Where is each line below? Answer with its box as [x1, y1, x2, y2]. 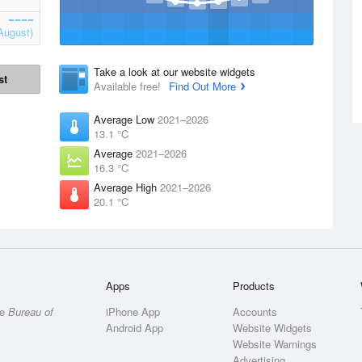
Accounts [233, 304, 278, 319]
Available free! [94, 78, 164, 94]
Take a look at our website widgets [94, 64, 255, 79]
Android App [106, 320, 164, 335]
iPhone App [106, 304, 161, 319]
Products [233, 278, 276, 293]
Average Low [94, 112, 158, 127]
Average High [94, 179, 160, 195]
